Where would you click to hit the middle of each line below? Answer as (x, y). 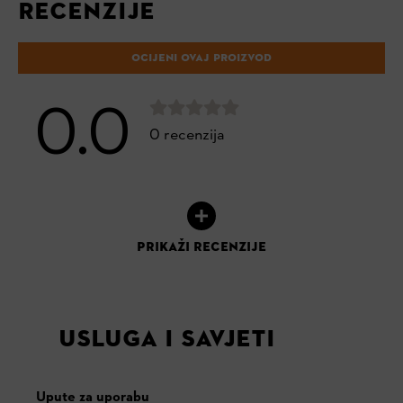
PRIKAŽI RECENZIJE (201, 247)
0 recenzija (187, 136)
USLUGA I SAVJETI (167, 339)
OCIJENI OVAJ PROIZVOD (201, 58)
